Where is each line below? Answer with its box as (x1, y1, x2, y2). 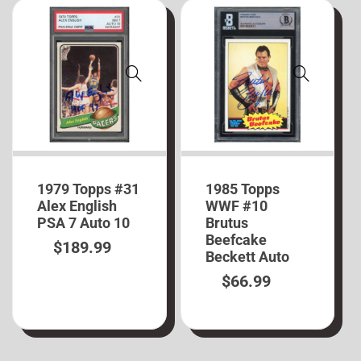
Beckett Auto (205, 248, 289, 266)
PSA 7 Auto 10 (37, 214, 131, 232)
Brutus (205, 214, 248, 232)
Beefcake (205, 231, 267, 249)
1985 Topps (205, 180, 280, 198)
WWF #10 (205, 197, 268, 215)
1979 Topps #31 (37, 180, 140, 198)
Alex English (37, 197, 118, 215)
